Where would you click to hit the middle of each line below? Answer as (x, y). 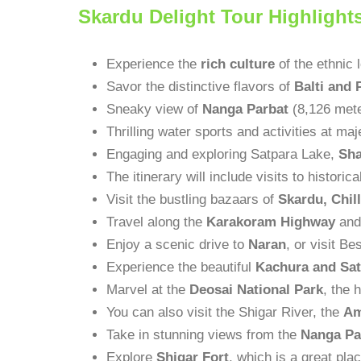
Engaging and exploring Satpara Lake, (222, 154)
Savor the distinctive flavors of (200, 87)
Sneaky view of (154, 109)
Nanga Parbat (245, 109)
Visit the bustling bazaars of (192, 199)
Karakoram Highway (271, 222)
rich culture (238, 64)
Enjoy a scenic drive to (177, 245)
